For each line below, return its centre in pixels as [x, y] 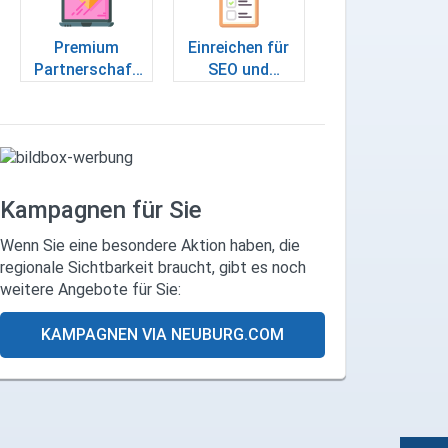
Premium [86, 47]
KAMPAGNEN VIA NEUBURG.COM [163, 334]
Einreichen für [239, 47]
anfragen [86, 91]
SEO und [239, 69]
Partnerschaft [86, 69]
